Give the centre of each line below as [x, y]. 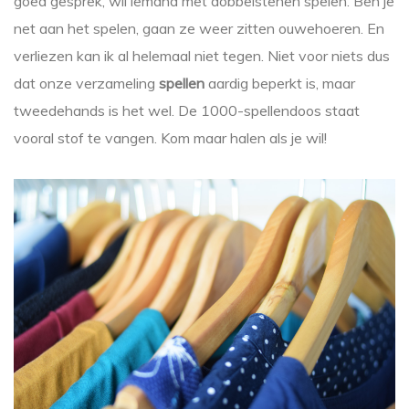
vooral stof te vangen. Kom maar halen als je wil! [170, 138]
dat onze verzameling [86, 84]
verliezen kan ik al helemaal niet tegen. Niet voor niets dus [202, 56]
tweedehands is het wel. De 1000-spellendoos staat [187, 111]
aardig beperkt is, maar [280, 84]
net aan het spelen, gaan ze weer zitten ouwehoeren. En [199, 29]
